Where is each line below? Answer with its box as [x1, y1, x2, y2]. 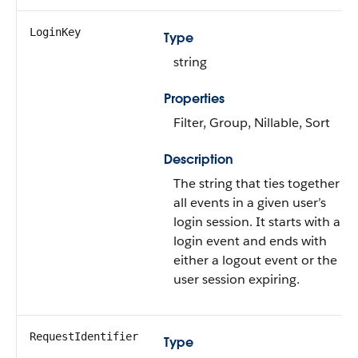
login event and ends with [173, 233, 327, 249]
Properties [164, 90, 225, 107]
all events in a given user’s [173, 194, 326, 211]
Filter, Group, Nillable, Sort [173, 114, 330, 131]
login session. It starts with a [173, 213, 340, 230]
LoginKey [30, 26, 81, 38]
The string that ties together [173, 175, 340, 192]
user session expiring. [173, 271, 300, 288]
